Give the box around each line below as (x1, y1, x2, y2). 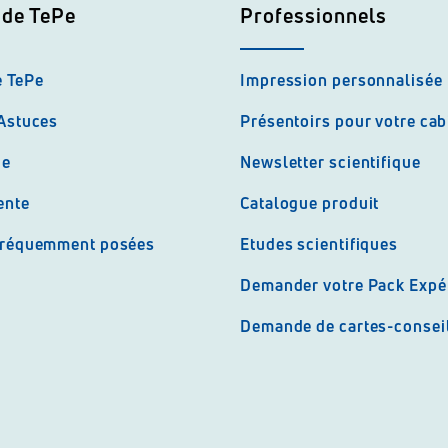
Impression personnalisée (240, 69, 443, 91)
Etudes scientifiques (240, 233, 398, 255)
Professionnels (240, 2, 387, 29)
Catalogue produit (240, 192, 380, 214)
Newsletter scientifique (240, 151, 421, 173)
